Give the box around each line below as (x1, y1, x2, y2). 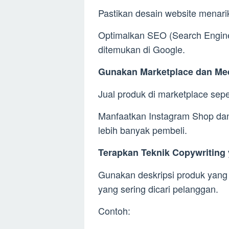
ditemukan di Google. (98, 42, 185, 56)
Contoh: (98, 203, 130, 217)
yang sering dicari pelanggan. (98, 181, 218, 195)
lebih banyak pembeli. (98, 123, 187, 136)
